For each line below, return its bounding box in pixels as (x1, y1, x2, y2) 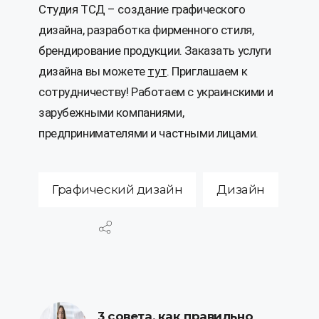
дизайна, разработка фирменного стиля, (38, 23, 254, 38)
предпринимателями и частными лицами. (38, 126, 258, 141)
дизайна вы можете (38, 64, 148, 79)
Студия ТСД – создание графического (38, 2, 246, 17)
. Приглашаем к (167, 64, 248, 79)
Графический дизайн (52, 182, 183, 197)
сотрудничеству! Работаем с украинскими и (38, 85, 274, 100)
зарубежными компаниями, (38, 105, 184, 120)
